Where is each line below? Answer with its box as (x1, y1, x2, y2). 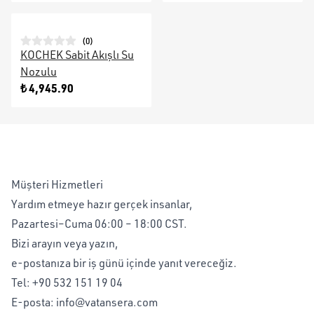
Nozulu (20, 64, 57, 78)
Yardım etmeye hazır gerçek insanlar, (11, 197, 193, 211)
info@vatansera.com (56, 295, 158, 309)
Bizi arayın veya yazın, (11, 236, 118, 250)
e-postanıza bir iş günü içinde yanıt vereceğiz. (11, 256, 237, 270)
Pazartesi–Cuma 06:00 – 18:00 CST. (11, 217, 187, 231)
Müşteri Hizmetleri (11, 177, 103, 191)
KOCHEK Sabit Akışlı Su (20, 48, 134, 62)
